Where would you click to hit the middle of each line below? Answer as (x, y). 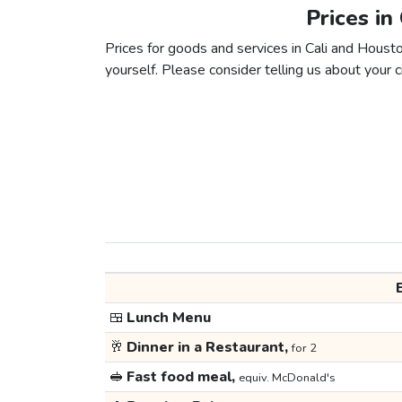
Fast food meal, (181, 377)
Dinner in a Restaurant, (207, 348)
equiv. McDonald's (287, 378)
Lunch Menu (167, 318)
